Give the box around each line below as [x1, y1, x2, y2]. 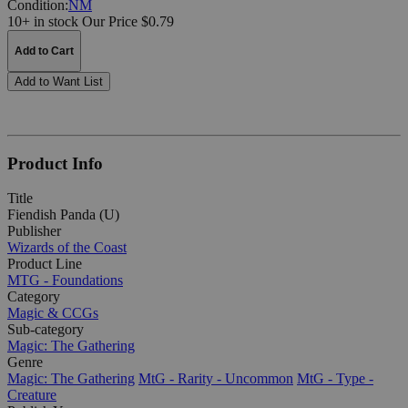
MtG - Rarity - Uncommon [138, 371, 293, 387]
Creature [7, 387, 56, 403]
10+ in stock [7, 13, 78, 29]
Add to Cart [15, 44, 74, 57]
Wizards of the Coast [7, 240, 127, 256]
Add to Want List [15, 74, 103, 88]
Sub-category [7, 321, 84, 338]
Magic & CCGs [7, 305, 98, 321]
